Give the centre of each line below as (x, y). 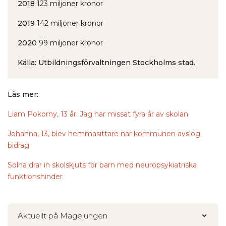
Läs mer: (23, 94)
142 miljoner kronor (69, 23)
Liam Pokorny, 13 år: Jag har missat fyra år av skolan (98, 114)
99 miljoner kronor (70, 43)
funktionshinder (35, 177)
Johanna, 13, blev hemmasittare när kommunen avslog (104, 134)
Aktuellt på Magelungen (63, 216)
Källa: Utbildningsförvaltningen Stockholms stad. (106, 63)
